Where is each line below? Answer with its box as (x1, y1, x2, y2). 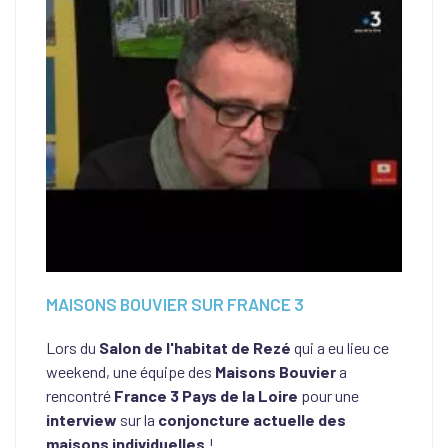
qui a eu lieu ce (291, 338, 389, 357)
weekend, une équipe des (46, 362, 215, 381)
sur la (117, 410, 158, 429)
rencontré (46, 386, 114, 405)
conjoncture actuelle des (158, 410, 346, 429)
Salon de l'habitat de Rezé (99, 338, 291, 357)
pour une (298, 386, 359, 405)
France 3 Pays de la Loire (114, 386, 298, 405)
